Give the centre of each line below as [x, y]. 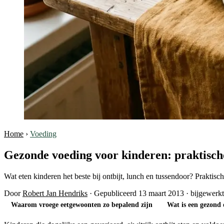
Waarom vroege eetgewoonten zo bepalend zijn [82, 205]
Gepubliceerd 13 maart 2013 [139, 193]
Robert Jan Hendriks [55, 193]
